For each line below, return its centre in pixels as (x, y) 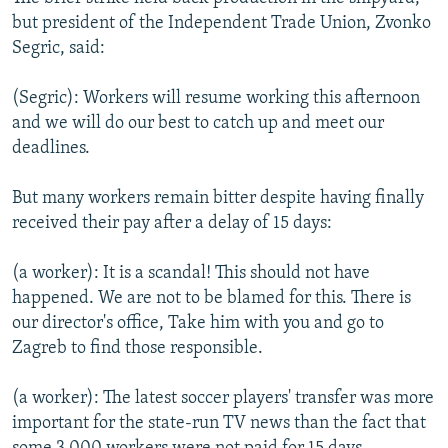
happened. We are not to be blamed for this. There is (211, 298)
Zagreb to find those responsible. (137, 348)
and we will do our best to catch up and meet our (198, 123)
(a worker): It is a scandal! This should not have (191, 273)
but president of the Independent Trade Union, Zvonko (221, 23)
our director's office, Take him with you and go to (198, 323)
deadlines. (51, 148)
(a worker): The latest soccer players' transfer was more (223, 398)
